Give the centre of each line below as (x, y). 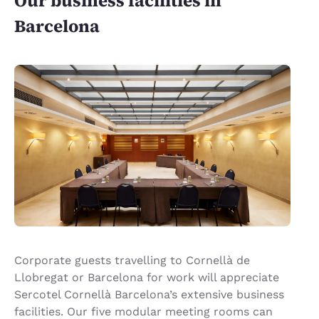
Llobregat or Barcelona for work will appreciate (147, 277)
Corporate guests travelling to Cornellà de (132, 260)
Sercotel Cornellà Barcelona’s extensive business (149, 294)
